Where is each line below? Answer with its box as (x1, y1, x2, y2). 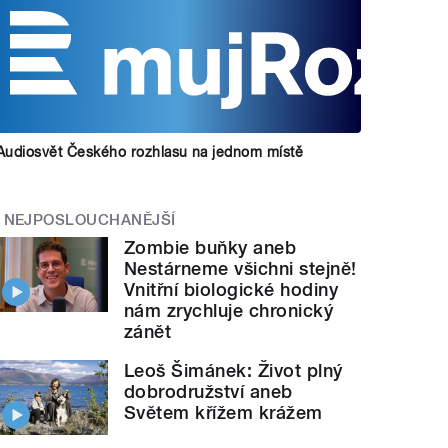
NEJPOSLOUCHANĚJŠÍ (3, 210, 176, 229)
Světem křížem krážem (124, 402, 323, 424)
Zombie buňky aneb (124, 237, 297, 259)
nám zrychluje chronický (124, 300, 334, 322)
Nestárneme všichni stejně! (124, 258, 357, 280)
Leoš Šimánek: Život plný (124, 360, 343, 382)
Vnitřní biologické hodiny (124, 279, 339, 301)
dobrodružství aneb (124, 381, 293, 403)
